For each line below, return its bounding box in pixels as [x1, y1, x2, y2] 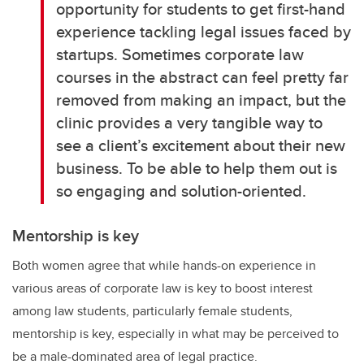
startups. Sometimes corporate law [56, 42, 305, 67]
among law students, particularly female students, [12, 301, 292, 321]
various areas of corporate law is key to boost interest [12, 279, 313, 298]
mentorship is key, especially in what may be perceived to [12, 324, 339, 344]
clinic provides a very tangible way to [56, 110, 323, 135]
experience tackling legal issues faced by [56, 19, 352, 44]
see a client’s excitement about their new [56, 133, 346, 158]
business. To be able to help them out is [56, 156, 338, 180]
